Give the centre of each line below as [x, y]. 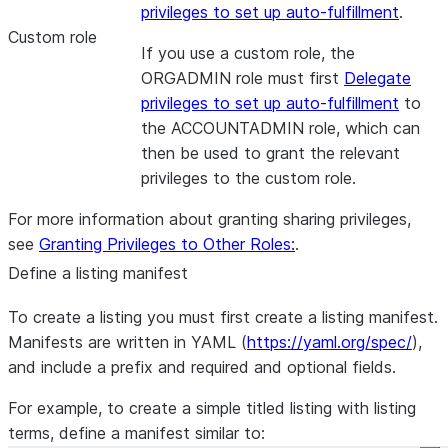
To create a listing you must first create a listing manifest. [223, 317]
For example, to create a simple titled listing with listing [212, 408]
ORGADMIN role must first [242, 78]
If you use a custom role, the [248, 53]
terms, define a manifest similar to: [136, 433]
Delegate [377, 78]
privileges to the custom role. [248, 178]
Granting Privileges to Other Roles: [167, 244]
